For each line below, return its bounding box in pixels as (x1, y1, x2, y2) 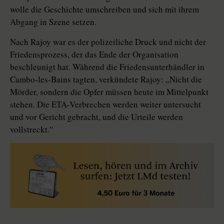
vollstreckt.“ (10, 123, 53, 135)
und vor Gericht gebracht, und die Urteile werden (10, 111, 183, 122)
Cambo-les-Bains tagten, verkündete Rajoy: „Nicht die (10, 73, 202, 85)
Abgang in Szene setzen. (10, 16, 96, 27)
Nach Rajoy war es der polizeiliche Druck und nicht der (10, 36, 206, 47)
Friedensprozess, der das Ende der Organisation (10, 48, 178, 60)
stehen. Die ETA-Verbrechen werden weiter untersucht (10, 98, 201, 110)
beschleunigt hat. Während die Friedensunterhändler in (10, 61, 204, 72)
